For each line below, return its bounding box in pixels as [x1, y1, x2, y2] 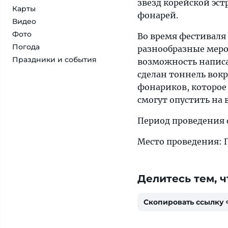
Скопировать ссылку [144, 197, 224, 207]
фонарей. [137, 10, 178, 20]
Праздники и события [12, 55, 97, 64]
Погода [12, 42, 40, 51]
